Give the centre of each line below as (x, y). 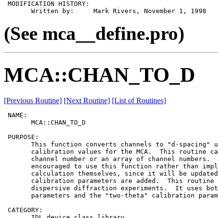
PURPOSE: (21, 137)
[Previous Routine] (33, 100)
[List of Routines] (139, 100)
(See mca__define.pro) (94, 33)
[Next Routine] (87, 100)
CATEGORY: (23, 210)
